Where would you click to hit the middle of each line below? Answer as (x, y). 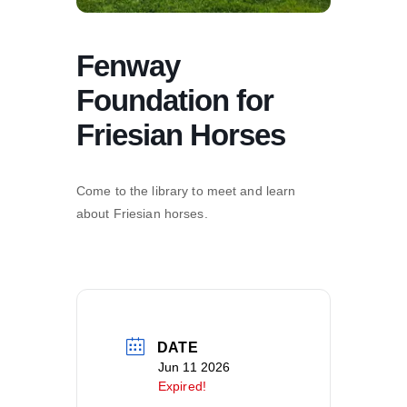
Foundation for (175, 101)
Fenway (128, 66)
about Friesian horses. (142, 214)
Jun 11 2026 (194, 367)
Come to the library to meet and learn (186, 191)
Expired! (182, 387)
